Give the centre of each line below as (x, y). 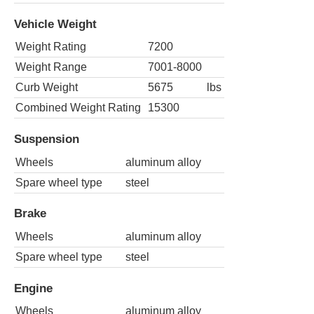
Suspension (47, 139)
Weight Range (51, 67)
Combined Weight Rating (78, 108)
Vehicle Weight (55, 23)
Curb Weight (47, 88)
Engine (33, 288)
